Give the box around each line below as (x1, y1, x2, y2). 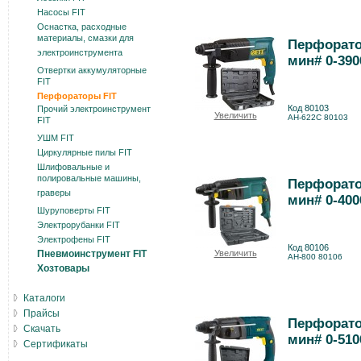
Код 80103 (288, 103, 329, 113)
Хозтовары (37, 263, 89, 274)
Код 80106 (288, 243, 329, 252)
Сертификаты (23, 338, 88, 350)
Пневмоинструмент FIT (37, 248, 147, 259)
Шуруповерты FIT (37, 205, 110, 215)
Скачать (23, 323, 60, 334)
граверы (37, 188, 71, 201)
